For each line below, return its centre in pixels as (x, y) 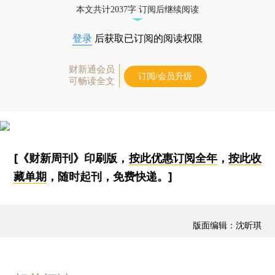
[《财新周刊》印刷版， (71, 158)
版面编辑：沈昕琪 (227, 225)
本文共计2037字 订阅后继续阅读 (137, 9)
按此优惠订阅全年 (173, 158)
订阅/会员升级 (165, 76)
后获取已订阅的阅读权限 (147, 38)
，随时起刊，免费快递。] (110, 176)
